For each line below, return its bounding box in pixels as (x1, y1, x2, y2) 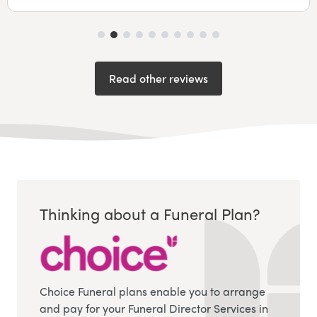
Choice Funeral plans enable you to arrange (40, 283, 265, 299)
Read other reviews (109, 69, 208, 86)
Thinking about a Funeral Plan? (40, 202, 260, 225)
